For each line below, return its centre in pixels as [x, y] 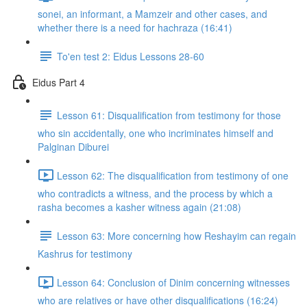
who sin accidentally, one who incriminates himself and [156, 133]
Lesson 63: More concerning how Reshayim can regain [176, 235]
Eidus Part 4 [59, 82]
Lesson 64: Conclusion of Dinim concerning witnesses [173, 282]
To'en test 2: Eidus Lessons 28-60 [131, 56]
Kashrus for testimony [85, 254]
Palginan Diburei [73, 147]
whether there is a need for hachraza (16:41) [135, 27]
